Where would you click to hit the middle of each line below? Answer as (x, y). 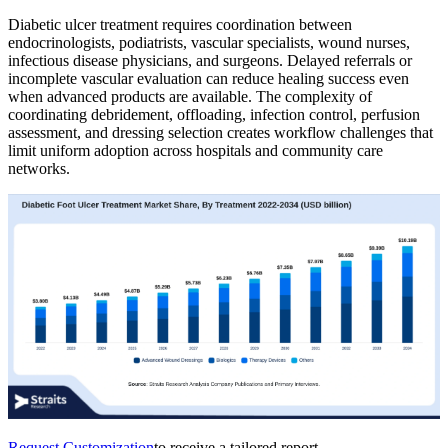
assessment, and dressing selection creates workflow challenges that (220, 133)
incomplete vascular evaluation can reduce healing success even (208, 79)
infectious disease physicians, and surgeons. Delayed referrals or (210, 61)
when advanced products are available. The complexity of (190, 97)
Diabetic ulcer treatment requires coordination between (180, 25)
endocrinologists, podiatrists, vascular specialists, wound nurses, (209, 43)
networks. (39, 169)
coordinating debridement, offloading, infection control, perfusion (214, 115)
